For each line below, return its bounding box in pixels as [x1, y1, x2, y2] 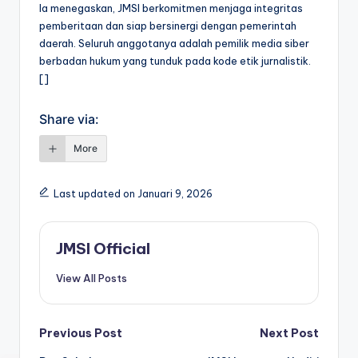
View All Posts [56, 272, 127, 285]
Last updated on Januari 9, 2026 [53, 188, 213, 201]
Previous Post [39, 326, 122, 341]
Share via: [39, 111, 99, 128]
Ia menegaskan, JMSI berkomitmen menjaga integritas [39, 2, 303, 15]
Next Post [260, 326, 319, 341]
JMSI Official [56, 239, 150, 259]
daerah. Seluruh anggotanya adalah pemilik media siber [39, 37, 309, 50]
